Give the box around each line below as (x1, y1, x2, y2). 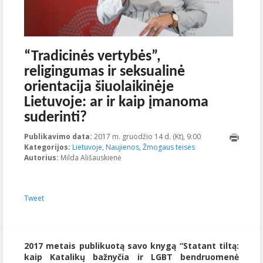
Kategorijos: (24, 142, 70, 152)
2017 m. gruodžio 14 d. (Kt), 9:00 (94, 131, 201, 141)
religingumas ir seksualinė (24, 64, 185, 80)
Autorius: (24, 153, 59, 163)
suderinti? (24, 110, 87, 126)
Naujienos (106, 142, 139, 152)
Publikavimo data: (24, 131, 92, 141)
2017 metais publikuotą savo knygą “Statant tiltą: (24, 240, 239, 251)
